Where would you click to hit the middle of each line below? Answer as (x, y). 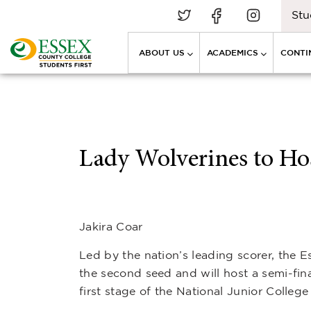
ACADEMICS (233, 52)
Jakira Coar (111, 226)
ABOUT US (162, 52)
